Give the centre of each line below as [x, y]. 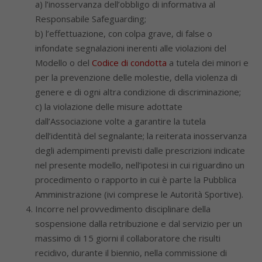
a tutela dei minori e [208, 63]
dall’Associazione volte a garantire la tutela [120, 121]
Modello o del [63, 63]
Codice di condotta [129, 63]
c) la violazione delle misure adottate [109, 106]
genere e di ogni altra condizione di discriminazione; [138, 92]
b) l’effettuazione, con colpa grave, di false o [124, 33]
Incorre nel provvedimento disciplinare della [123, 209]
